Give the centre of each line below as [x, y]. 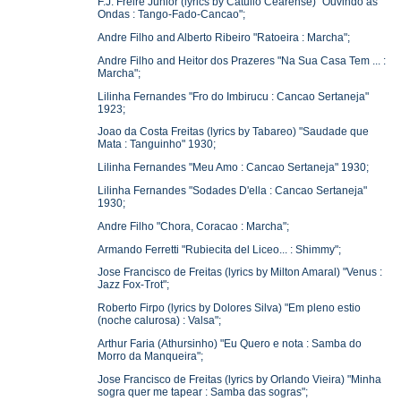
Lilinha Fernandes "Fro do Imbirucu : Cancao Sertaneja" [234, 96]
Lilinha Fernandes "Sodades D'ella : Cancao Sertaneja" [233, 190]
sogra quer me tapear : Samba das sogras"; [203, 392]
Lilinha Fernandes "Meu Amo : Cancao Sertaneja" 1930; [234, 168]
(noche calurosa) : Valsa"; [160, 321]
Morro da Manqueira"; [151, 356]
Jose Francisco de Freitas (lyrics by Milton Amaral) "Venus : [240, 273]
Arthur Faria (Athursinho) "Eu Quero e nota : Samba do [230, 343]
